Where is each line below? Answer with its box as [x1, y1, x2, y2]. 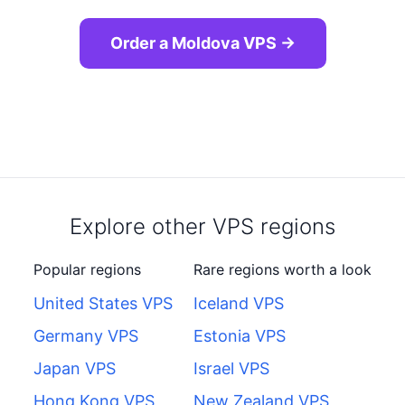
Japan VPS [33, 359, 116, 378]
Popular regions [33, 260, 141, 278]
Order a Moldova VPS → [109, 33, 296, 52]
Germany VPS [33, 326, 138, 345]
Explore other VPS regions [70, 213, 335, 240]
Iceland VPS [193, 294, 284, 313]
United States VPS [33, 294, 173, 313]
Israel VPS [193, 359, 269, 378]
